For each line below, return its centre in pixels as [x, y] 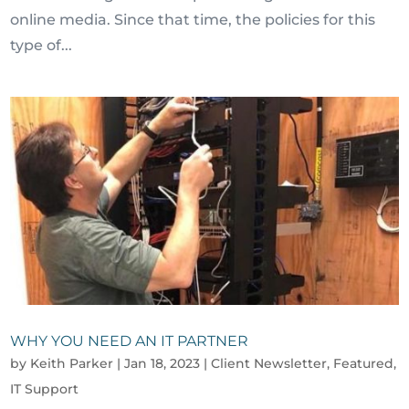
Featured [364, 363]
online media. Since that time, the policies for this [193, 20]
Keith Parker [72, 363]
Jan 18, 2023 [163, 363]
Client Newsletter [269, 363]
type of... [42, 45]
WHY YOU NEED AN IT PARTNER [130, 341]
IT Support [45, 388]
